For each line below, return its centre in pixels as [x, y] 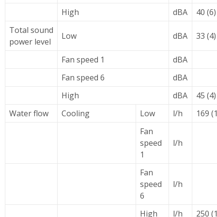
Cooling [76, 113]
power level [30, 42]
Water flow [29, 113]
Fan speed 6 [83, 77]
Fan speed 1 [83, 60]
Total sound [31, 30]
